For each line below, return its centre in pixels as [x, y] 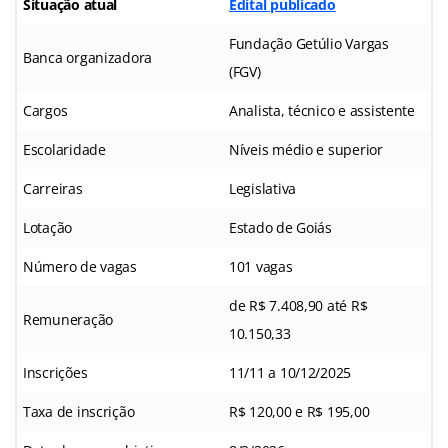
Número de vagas [80, 266]
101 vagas [261, 266]
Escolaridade [64, 149]
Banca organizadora [88, 57]
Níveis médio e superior [306, 149]
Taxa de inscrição [79, 411]
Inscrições [55, 372]
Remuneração [68, 319]
